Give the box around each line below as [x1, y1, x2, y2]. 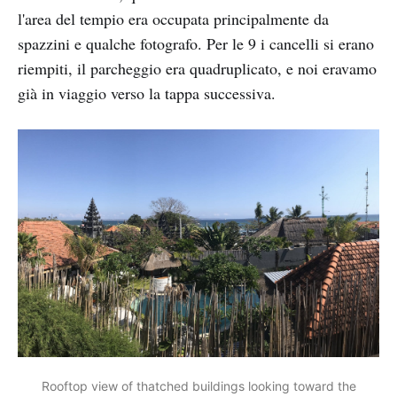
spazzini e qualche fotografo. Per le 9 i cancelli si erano [18, 33, 374, 55]
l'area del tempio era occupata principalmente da [18, 8, 329, 30]
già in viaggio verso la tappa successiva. [18, 82, 276, 105]
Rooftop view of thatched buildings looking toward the [41, 378, 356, 393]
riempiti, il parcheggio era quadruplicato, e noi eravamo [18, 58, 377, 80]
